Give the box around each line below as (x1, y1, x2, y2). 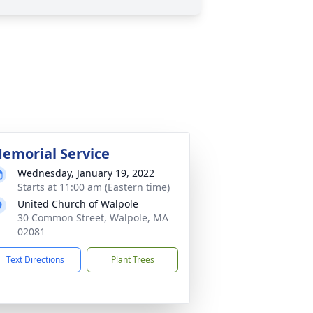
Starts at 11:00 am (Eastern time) (17, 180, 170, 194)
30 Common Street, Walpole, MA (17, 211, 168, 224)
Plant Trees (110, 254, 154, 265)
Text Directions (6, 254, 64, 265)
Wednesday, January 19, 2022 (17, 166, 154, 180)
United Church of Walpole (17, 197, 138, 210)
